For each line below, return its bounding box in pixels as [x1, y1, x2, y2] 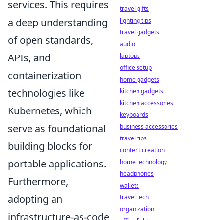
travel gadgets [120, 28, 159, 36]
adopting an [8, 192, 62, 206]
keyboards [120, 110, 148, 119]
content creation [120, 146, 165, 154]
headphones [120, 169, 154, 178]
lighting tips [120, 16, 151, 25]
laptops [120, 52, 140, 60]
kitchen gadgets [120, 87, 163, 95]
